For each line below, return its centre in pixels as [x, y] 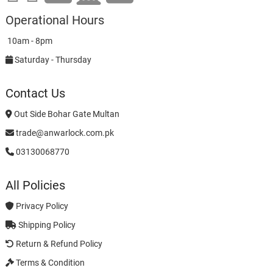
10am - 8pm [29, 41]
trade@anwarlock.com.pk [64, 133]
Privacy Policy [41, 206]
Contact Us [35, 94]
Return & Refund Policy [58, 244]
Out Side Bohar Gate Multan [66, 114]
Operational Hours [55, 20]
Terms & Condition [49, 263]
